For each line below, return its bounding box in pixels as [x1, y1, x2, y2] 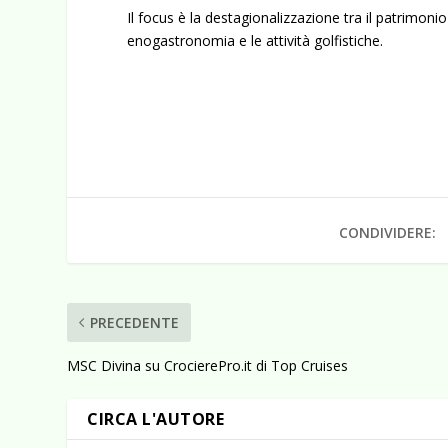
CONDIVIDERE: [339, 223, 437, 243]
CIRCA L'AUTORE [87, 408, 225, 431]
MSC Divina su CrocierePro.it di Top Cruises [67, 356, 349, 376]
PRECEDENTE [90, 313, 180, 333]
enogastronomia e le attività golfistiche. [127, 30, 384, 50]
